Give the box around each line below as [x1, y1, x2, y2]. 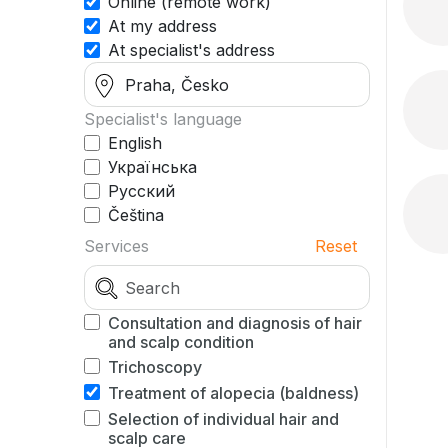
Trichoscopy [108, 357, 202, 377]
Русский [108, 181, 175, 201]
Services [84, 236, 149, 256]
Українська [108, 157, 197, 177]
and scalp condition [108, 332, 254, 352]
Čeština [108, 205, 164, 225]
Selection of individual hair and [108, 409, 339, 429]
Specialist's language [84, 109, 242, 129]
